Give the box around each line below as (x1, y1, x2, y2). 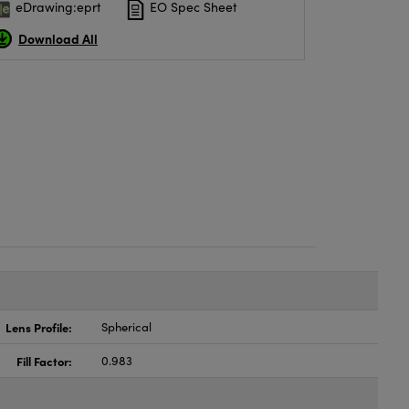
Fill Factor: (16, 352, 73, 369)
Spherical (101, 319, 152, 335)
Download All (18, 28, 98, 47)
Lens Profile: (5, 319, 73, 335)
